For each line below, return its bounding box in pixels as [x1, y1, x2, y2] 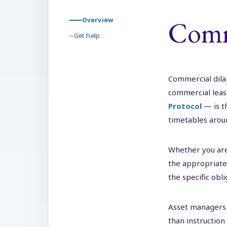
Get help [74, 31, 100, 40]
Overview [82, 16, 113, 24]
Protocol [168, 101, 202, 111]
